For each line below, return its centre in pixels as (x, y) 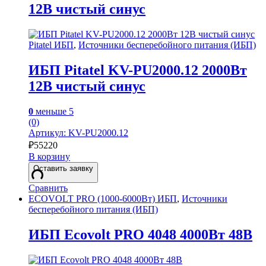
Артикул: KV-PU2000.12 (78, 132)
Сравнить (48, 188)
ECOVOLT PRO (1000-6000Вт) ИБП (103, 198)
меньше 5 (53, 111)
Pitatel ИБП (51, 45)
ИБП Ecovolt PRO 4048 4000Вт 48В (140, 234)
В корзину (49, 156)
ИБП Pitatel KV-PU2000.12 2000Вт (138, 70)
